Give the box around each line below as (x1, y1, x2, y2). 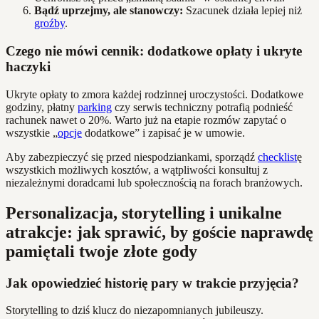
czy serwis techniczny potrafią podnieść (112, 100, 293, 113)
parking (78, 100, 112, 113)
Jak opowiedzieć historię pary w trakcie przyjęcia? (6, 275, 299, 291)
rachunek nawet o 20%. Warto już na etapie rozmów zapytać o (6, 113, 286, 126)
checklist (258, 150, 297, 163)
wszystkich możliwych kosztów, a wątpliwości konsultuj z (6, 163, 268, 176)
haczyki (6, 59, 51, 75)
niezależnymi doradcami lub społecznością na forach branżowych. (6, 176, 303, 189)
